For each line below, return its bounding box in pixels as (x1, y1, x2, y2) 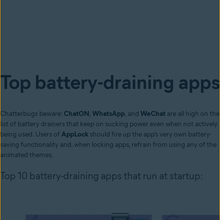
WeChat (140, 110, 165, 118)
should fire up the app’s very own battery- (90, 130, 212, 139)
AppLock (61, 130, 90, 139)
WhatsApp (92, 110, 125, 118)
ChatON (64, 110, 89, 118)
